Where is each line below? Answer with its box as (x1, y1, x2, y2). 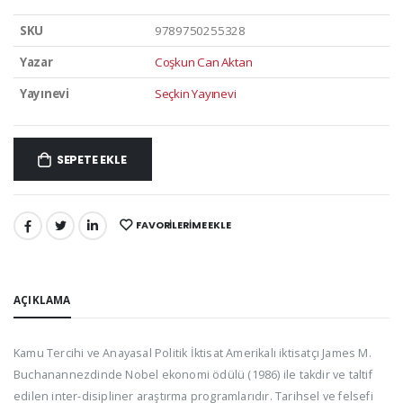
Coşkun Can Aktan (154, 53, 253, 70)
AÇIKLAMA (13, 291, 71, 307)
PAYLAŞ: (13, 221, 57, 237)
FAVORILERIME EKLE (136, 218, 231, 232)
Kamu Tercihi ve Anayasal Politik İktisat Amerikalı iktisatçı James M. (13, 345, 372, 361)
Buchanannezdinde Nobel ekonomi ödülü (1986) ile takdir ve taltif (13, 366, 372, 382)
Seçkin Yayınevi (154, 85, 237, 102)
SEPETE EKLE (56, 152, 127, 168)
